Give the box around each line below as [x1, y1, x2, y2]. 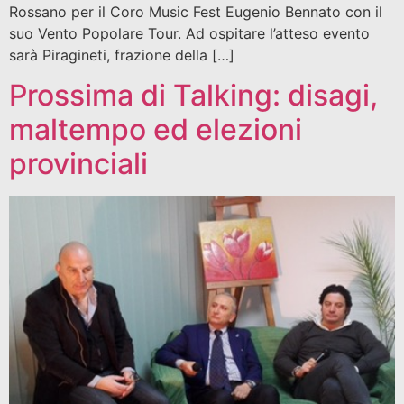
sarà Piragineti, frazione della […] [9, 45, 234, 64]
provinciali [9, 145, 148, 181]
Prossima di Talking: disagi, [9, 77, 378, 113]
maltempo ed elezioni [9, 111, 302, 147]
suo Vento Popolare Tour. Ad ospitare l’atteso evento [9, 23, 370, 42]
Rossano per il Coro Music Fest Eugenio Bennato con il [9, 2, 382, 21]
